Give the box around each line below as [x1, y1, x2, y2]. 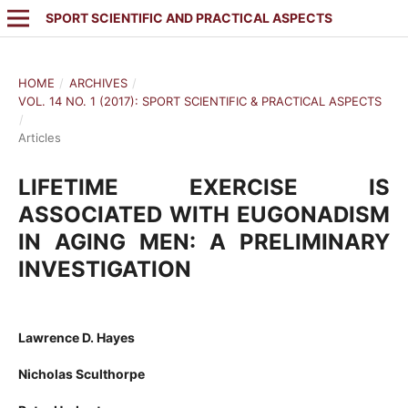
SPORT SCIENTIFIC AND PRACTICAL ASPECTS [45, 10, 332, 25]
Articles [17, 129, 61, 145]
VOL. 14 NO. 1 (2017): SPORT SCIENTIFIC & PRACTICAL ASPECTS [17, 93, 382, 108]
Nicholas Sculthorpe [17, 366, 145, 382]
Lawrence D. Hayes [17, 329, 135, 345]
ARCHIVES [68, 75, 127, 90]
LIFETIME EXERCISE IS [17, 173, 391, 200]
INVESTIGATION [17, 255, 191, 282]
